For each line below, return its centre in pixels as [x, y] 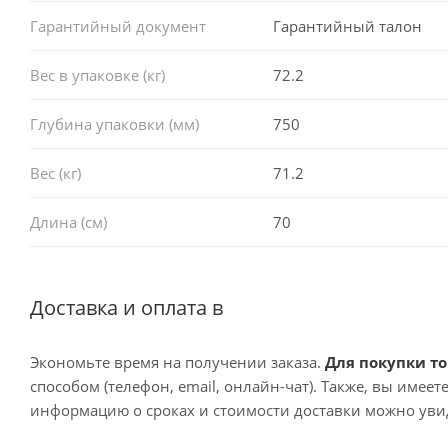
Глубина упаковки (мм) [114, 123]
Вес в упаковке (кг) [97, 74]
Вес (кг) [55, 172]
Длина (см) [68, 221]
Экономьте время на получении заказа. [177, 361]
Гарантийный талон [347, 25]
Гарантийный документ [118, 25]
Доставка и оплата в [126, 307]
